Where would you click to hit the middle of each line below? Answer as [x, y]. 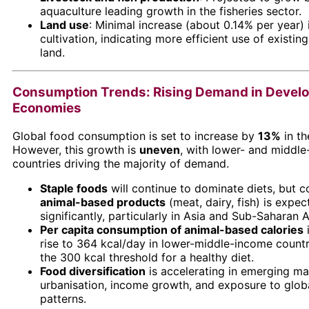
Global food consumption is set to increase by [135, 136]
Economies [47, 108]
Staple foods [74, 189]
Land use [64, 24]
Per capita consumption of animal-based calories [172, 230]
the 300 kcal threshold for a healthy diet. [147, 258]
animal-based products [103, 202]
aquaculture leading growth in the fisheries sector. [171, 11]
